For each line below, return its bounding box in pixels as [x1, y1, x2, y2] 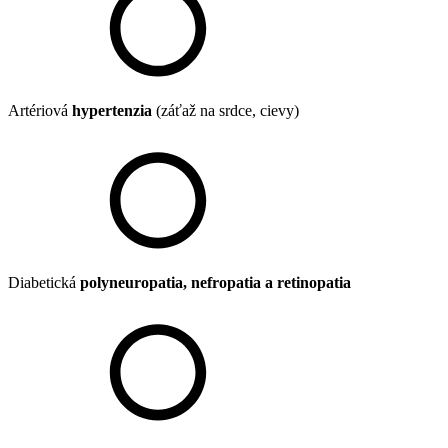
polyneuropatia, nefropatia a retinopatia [80, 273, 351, 291]
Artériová [8, 101, 72, 119]
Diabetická [8, 273, 80, 291]
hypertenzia [72, 101, 152, 119]
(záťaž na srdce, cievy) [152, 101, 299, 119]
